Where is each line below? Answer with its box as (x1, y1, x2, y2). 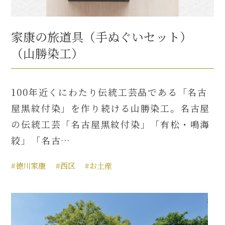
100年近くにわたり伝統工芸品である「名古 (11, 85, 208, 98)
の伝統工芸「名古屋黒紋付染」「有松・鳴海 (11, 118, 210, 131)
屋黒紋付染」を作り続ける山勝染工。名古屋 (11, 101, 210, 115)
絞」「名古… (11, 134, 71, 147)
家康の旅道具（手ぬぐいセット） (11, 28, 192, 45)
